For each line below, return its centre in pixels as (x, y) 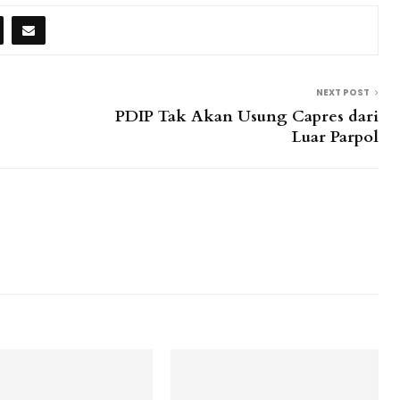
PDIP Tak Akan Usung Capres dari (247, 116)
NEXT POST (343, 92)
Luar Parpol (335, 137)
